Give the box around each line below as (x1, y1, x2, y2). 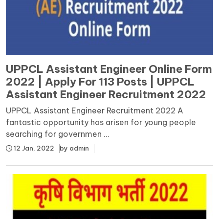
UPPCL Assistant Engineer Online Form (6, 62, 212, 76)
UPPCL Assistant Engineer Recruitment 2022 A (6, 105, 183, 115)
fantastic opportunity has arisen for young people (6, 117, 196, 127)
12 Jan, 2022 (12, 144, 54, 152)
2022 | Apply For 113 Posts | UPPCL (6, 74, 195, 88)
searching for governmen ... (6, 129, 109, 139)
